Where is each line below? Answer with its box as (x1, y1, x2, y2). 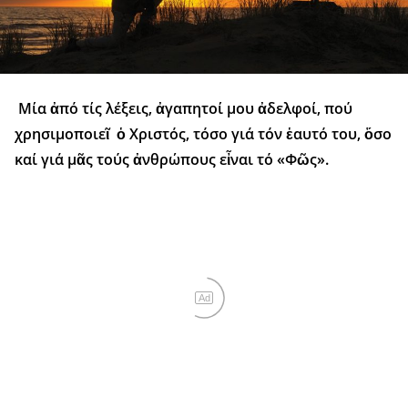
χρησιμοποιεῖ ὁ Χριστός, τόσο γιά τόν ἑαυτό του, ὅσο (15, 124, 392, 145)
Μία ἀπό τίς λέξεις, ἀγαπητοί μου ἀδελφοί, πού (15, 98, 352, 119)
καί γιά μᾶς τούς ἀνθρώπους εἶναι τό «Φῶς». (15, 149, 329, 170)
